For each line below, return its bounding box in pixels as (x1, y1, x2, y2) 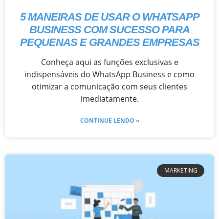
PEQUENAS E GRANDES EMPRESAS (20, 36, 199, 48)
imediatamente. (80, 93, 139, 104)
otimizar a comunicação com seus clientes (32, 81, 187, 92)
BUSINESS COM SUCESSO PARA (29, 23, 190, 36)
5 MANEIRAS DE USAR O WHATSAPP (20, 10, 199, 23)
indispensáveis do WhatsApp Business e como (24, 68, 195, 80)
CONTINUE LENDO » (80, 116, 139, 125)
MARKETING (164, 166, 197, 175)
